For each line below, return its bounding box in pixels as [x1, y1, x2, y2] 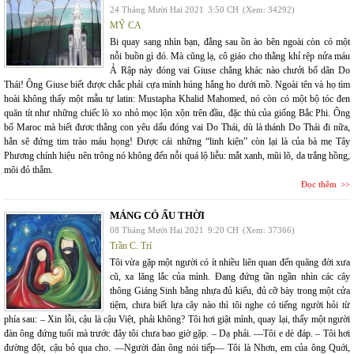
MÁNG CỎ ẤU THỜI [110, 209, 205, 221]
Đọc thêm [301, 179, 337, 189]
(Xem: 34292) [243, 4, 295, 14]
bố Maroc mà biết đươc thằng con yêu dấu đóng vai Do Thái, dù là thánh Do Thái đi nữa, [4, 121, 350, 133]
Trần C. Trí [110, 239, 152, 251]
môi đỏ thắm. [4, 164, 53, 175]
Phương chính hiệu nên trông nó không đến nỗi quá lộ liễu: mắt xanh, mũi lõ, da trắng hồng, [4, 149, 350, 161]
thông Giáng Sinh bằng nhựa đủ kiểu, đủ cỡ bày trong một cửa [110, 284, 350, 296]
